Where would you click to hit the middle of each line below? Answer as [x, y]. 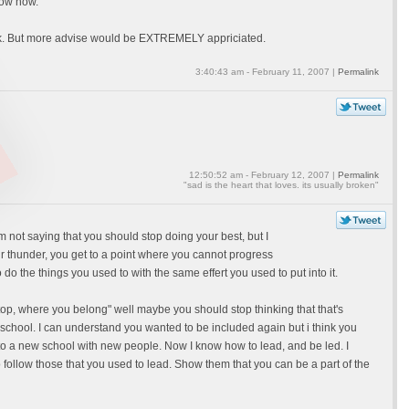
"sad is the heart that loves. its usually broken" [281, 185]
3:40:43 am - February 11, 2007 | [266, 72]
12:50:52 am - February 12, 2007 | [263, 175]
